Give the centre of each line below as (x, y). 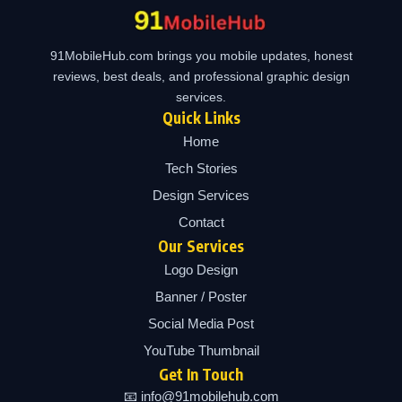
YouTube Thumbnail (201, 350)
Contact (201, 222)
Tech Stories (201, 168)
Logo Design (201, 269)
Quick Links (201, 117)
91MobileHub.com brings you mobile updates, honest (201, 55)
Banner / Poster (201, 296)
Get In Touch (201, 374)
